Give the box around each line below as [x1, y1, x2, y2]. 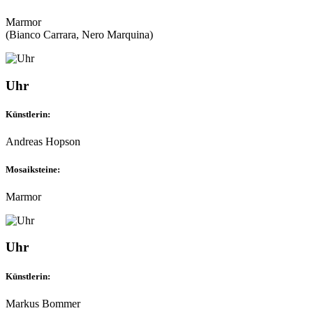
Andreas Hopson [6, 136, 80, 148]
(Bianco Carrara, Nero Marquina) [6, 29, 153, 41]
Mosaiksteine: [6, 163, 60, 175]
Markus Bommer [6, 297, 80, 310]
